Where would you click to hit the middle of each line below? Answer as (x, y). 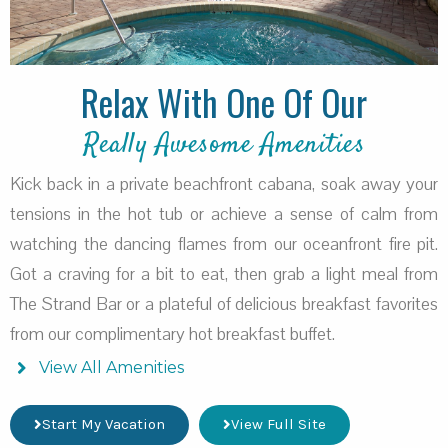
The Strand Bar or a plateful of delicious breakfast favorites (224, 304)
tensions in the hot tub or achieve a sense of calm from (224, 214)
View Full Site (278, 424)
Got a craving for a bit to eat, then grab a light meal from (224, 274)
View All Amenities (111, 368)
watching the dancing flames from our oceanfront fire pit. (224, 244)
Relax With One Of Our (224, 102)
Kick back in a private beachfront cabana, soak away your (224, 184)
